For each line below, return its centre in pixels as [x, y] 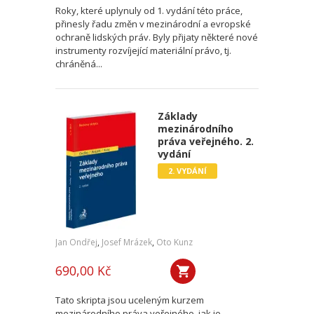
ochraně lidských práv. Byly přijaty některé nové [157, 37]
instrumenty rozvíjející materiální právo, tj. [143, 50]
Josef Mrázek [127, 242]
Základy [177, 116]
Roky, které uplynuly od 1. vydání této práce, [149, 11]
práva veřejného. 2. [205, 141]
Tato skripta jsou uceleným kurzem [130, 300]
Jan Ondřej [76, 242]
